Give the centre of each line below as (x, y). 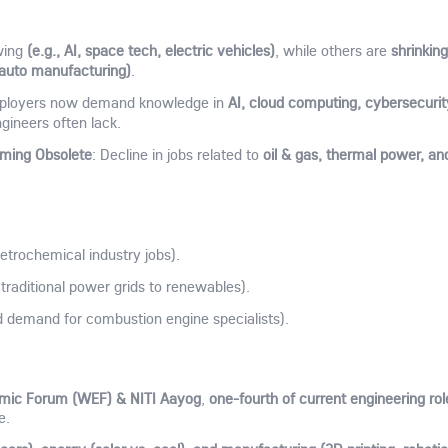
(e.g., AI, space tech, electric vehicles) (150, 49)
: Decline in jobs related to (177, 154)
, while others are (332, 50)
